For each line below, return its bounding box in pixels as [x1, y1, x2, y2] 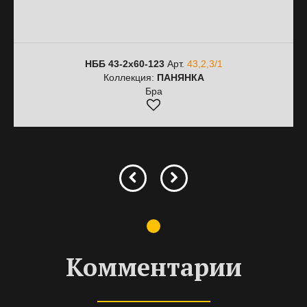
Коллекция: [103, 72, 157, 83]
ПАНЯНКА [156, 72, 204, 83]
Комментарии [65, 251, 242, 283]
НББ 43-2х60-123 [84, 58, 164, 69]
